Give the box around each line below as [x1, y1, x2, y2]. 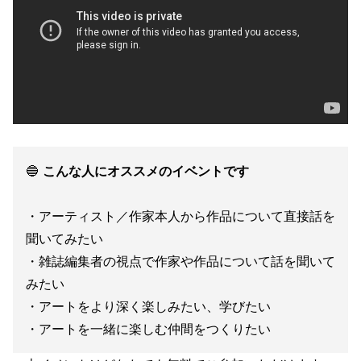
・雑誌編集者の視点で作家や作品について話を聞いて [26, 253, 335, 270]
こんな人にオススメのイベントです [43, 163, 249, 180]
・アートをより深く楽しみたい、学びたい [26, 298, 271, 315]
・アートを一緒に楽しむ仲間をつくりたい [26, 321, 271, 338]
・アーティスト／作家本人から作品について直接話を [26, 208, 335, 225]
